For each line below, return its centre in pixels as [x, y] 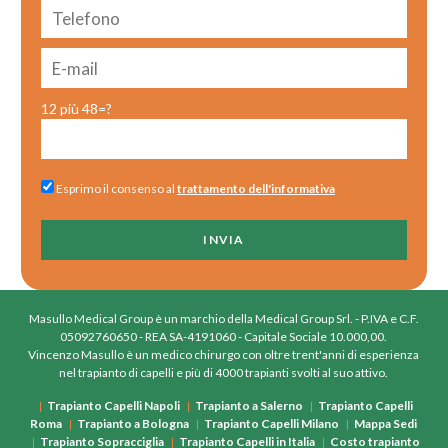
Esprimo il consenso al [115, 189]
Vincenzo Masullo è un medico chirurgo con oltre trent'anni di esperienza [224, 355]
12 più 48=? [76, 109]
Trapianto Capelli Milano [272, 424]
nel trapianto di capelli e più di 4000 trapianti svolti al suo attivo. [224, 373]
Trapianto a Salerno [249, 406]
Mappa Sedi [386, 424]
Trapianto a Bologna [133, 424]
